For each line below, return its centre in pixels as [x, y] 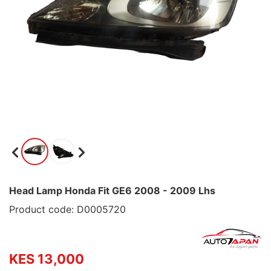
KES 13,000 [47, 259]
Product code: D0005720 [67, 209]
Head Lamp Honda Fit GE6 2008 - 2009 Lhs [112, 191]
